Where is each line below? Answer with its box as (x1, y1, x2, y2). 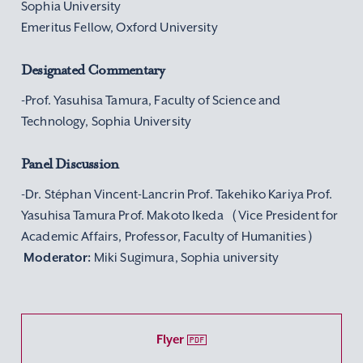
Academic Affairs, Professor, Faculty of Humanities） (21, 228, 322, 244)
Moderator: (23, 250, 92, 266)
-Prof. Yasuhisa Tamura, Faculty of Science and (21, 92, 281, 108)
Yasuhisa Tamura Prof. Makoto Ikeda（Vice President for (21, 207, 339, 223)
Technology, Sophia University (21, 113, 192, 129)
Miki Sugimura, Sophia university (91, 250, 280, 265)
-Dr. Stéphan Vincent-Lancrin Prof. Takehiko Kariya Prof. (21, 186, 332, 202)
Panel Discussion (21, 155, 119, 173)
